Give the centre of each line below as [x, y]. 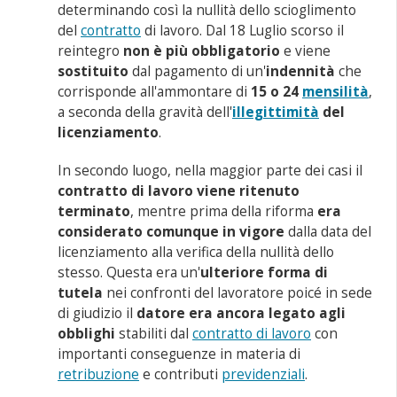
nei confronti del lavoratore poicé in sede [238, 293]
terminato [94, 211]
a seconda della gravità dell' [145, 112]
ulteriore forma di [265, 272]
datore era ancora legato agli [241, 313]
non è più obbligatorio [202, 51]
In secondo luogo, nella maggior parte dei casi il [210, 171]
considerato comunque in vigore [171, 232]
